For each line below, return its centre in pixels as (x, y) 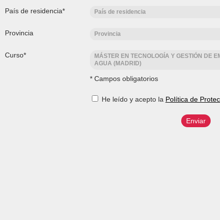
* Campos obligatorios (124, 79)
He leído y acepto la (132, 99)
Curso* (15, 55)
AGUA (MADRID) (118, 64)
